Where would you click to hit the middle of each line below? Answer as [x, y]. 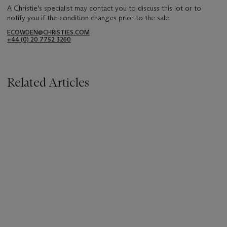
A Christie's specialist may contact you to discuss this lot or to [104, 8]
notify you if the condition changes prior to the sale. [89, 18]
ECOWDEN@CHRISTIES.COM [48, 32]
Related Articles [48, 83]
